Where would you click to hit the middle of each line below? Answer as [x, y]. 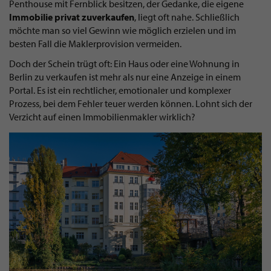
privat [68, 17]
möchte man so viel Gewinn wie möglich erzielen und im [122, 30]
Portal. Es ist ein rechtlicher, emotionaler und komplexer [120, 90]
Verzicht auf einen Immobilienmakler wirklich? [102, 116]
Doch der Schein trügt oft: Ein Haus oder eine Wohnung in [124, 63]
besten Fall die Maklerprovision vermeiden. [95, 44]
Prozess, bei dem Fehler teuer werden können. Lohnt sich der [131, 103]
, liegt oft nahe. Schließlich [187, 17]
